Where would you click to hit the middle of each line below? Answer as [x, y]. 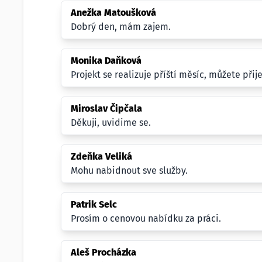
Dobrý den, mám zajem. [121, 27]
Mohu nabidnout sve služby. [129, 170]
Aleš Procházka [104, 252]
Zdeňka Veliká [101, 156]
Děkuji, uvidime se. [111, 123]
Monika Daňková [106, 61]
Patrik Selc [94, 204]
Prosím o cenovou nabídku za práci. [146, 218]
